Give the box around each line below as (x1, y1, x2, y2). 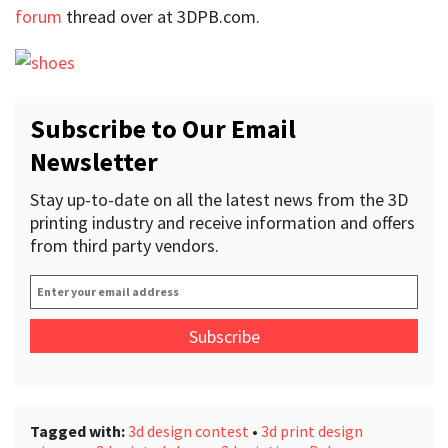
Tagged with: (30, 420, 125, 441)
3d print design (261, 420, 363, 441)
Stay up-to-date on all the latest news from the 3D (30, 187, 408, 211)
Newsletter (30, 144, 158, 178)
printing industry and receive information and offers (30, 210, 415, 234)
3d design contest (128, 420, 249, 441)
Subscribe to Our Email (30, 111, 296, 145)
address (29, 342, 94, 366)
